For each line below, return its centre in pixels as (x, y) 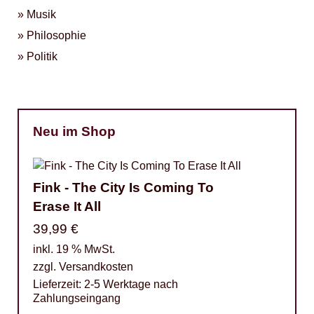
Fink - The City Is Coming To (123, 187)
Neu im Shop (74, 131)
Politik (42, 56)
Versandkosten (96, 267)
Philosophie (56, 35)
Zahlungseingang (77, 298)
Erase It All (67, 206)
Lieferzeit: (59, 284)
